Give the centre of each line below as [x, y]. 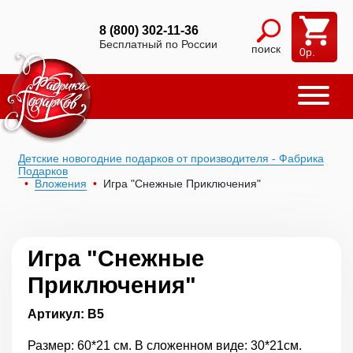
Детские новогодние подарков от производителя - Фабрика [171, 158]
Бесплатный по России [158, 44]
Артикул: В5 [66, 314]
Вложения [61, 184]
